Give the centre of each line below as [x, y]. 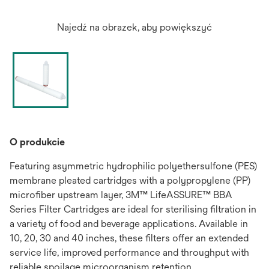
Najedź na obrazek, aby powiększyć [134, 27]
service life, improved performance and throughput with [129, 252]
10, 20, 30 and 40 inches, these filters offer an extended [129, 238]
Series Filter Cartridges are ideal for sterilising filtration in [133, 209]
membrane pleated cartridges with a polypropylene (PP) [130, 180]
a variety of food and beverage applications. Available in [129, 224]
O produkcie [37, 142]
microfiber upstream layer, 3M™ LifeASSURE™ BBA [121, 195]
